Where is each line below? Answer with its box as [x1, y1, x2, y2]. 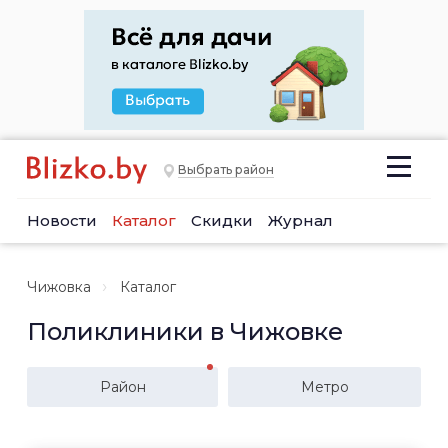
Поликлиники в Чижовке [27, 317, 343, 346]
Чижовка [27, 278, 91, 296]
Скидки [191, 211, 253, 230]
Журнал [268, 211, 333, 230]
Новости [27, 211, 97, 230]
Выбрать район [178, 162, 274, 178]
